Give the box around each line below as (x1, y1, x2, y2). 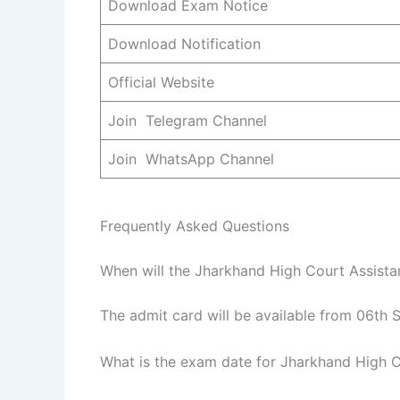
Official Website (108, 73, 214, 92)
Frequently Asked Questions (100, 217, 289, 236)
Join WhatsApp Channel (108, 150, 274, 169)
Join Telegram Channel (108, 112, 267, 130)
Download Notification (108, 35, 261, 54)
